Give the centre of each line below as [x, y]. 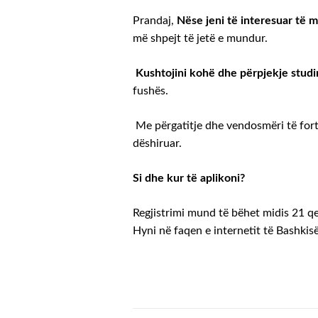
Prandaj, [155, 21]
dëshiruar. [157, 144]
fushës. [150, 91]
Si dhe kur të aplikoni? [190, 179]
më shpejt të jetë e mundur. [200, 39]
